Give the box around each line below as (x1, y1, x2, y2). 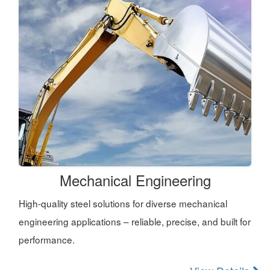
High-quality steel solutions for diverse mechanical (19, 196, 227, 210)
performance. (19, 233, 75, 246)
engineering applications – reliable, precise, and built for (19, 215, 251, 228)
